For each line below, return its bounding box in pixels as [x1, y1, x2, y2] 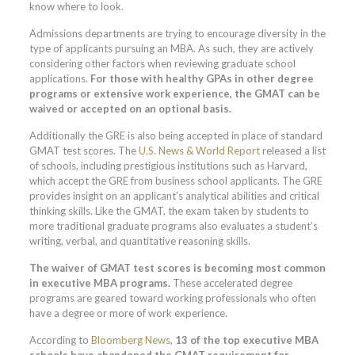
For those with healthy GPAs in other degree [90, 71, 314, 85]
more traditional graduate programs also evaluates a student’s [29, 219, 318, 232]
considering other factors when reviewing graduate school [29, 56, 296, 70]
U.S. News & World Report [138, 143, 260, 157]
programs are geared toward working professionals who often [29, 291, 316, 304]
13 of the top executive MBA [172, 333, 319, 346]
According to [29, 333, 89, 346]
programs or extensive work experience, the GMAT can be [29, 86, 320, 100]
